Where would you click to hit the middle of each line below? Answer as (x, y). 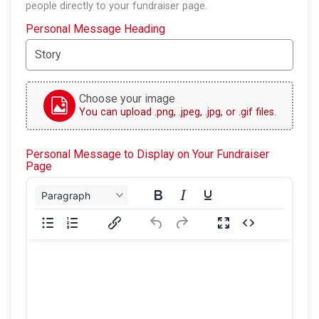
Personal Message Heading (95, 28)
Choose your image (127, 99)
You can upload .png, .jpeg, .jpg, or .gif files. (177, 113)
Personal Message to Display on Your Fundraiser (147, 154)
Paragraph (66, 195)
